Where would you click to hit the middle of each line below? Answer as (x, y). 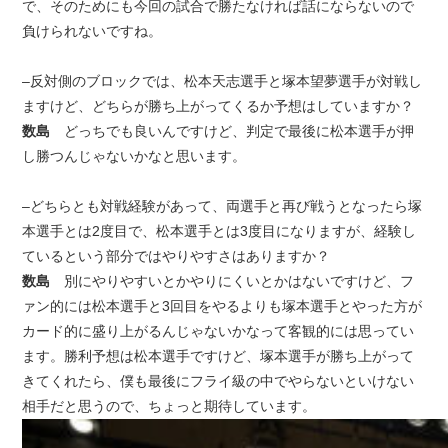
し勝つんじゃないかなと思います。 (134, 156)
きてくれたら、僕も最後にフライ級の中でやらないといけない (218, 381)
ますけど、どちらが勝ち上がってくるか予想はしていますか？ (218, 106)
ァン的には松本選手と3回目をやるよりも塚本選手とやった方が (222, 306)
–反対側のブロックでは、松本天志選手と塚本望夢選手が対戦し (222, 81)
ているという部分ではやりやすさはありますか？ (176, 256)
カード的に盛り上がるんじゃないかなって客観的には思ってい (218, 331)
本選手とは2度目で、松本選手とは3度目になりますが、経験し (219, 231)
